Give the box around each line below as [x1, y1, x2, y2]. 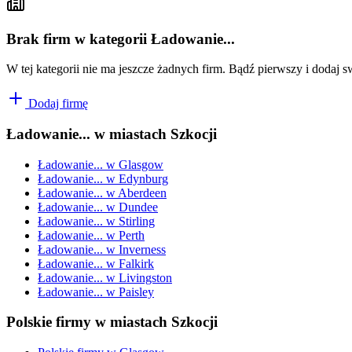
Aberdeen [118, 185, 167, 200]
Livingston [119, 270, 172, 284]
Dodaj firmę [25, 97, 88, 111]
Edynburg [119, 171, 168, 185]
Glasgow [119, 157, 163, 171]
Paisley [119, 284, 154, 299]
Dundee [119, 200, 158, 214]
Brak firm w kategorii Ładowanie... [6, 30, 235, 47]
